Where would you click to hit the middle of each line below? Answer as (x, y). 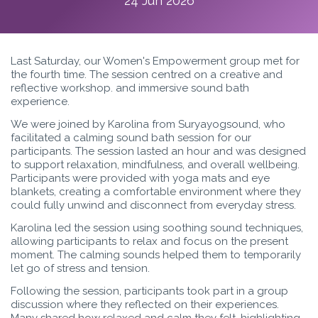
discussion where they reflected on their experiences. (145, 304)
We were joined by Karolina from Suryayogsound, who (148, 124)
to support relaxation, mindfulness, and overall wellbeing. (155, 164)
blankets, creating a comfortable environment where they (156, 191)
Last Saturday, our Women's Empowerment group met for (155, 61)
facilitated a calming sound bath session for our (131, 137)
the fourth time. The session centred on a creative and (147, 74)
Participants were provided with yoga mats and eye (140, 178)
